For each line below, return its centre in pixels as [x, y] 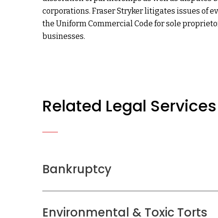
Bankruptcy [77, 169]
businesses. [64, 36]
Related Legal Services [129, 106]
